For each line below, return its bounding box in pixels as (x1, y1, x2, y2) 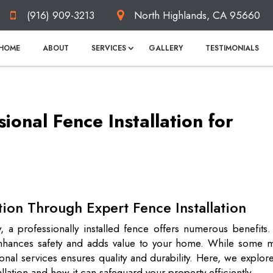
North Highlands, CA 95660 (134, 7, 260, 23)
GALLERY (149, 43, 183, 54)
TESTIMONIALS (205, 43, 259, 54)
